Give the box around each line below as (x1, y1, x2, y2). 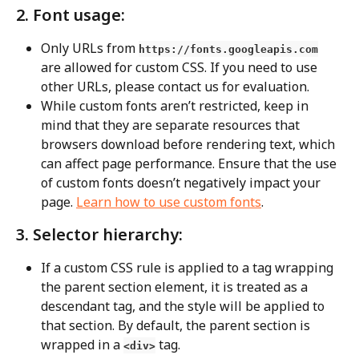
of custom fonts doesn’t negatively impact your (41, 173, 324, 192)
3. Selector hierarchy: (16, 223, 183, 245)
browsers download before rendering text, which (41, 135, 338, 153)
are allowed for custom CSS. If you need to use (41, 58, 321, 76)
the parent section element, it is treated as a (41, 277, 311, 296)
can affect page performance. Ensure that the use (41, 154, 340, 172)
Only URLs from (41, 38, 139, 57)
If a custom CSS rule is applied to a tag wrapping (41, 258, 337, 276)
